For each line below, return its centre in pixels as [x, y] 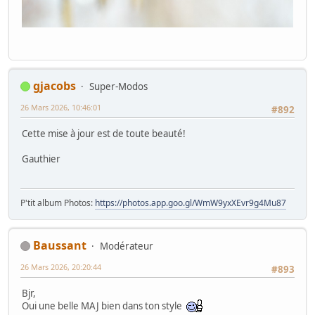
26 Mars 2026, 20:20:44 [61, 266]
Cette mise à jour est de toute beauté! [104, 133]
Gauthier [41, 159]
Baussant [60, 245]
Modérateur [127, 246]
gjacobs [54, 85]
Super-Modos [118, 86]
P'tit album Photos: [58, 202]
